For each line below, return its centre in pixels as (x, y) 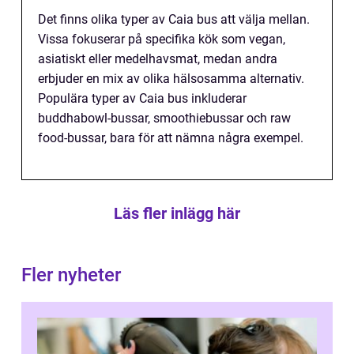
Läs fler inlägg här (177, 213)
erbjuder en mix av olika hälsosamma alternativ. (171, 79)
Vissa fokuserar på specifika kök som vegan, (162, 39)
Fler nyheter (71, 275)
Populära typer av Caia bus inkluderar (142, 98)
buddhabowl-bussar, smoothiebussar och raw (164, 118)
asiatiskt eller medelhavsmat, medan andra (158, 59)
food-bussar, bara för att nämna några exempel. (171, 138)
